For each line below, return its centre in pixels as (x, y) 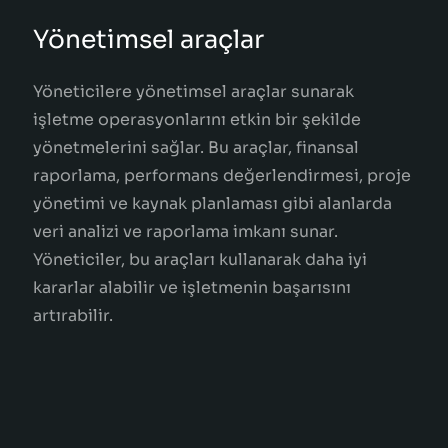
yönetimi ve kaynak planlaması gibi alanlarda (213, 203)
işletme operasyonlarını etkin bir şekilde (197, 119)
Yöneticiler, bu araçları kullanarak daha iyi (200, 259)
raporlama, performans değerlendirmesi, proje (222, 175)
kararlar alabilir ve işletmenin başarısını (192, 287)
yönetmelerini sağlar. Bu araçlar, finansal (196, 147)
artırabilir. (73, 315)
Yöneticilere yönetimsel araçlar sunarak (194, 91)
